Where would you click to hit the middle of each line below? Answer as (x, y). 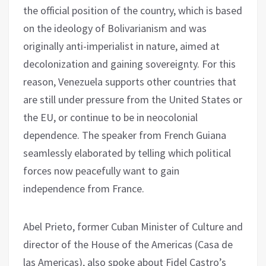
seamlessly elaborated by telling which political (127, 153)
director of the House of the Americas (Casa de (128, 245)
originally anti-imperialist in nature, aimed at (121, 46)
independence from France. (84, 189)
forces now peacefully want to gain (101, 171)
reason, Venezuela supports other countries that (130, 82)
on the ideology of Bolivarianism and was (115, 28)
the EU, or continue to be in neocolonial (110, 118)
